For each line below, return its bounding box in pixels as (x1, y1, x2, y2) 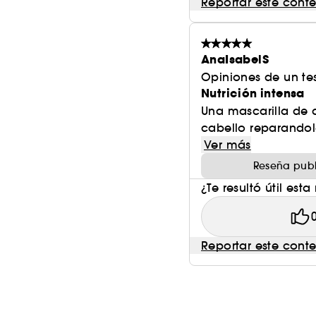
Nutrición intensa (201, 85, 305, 102)
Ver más (204, 138, 251, 152)
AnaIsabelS (201, 51, 269, 68)
